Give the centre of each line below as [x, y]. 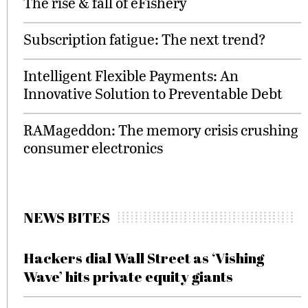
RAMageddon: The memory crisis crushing [161, 130]
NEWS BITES [67, 217]
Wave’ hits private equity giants [128, 276]
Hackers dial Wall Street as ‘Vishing [144, 258]
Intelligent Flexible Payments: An [131, 75]
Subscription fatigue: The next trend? [145, 39]
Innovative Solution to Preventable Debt [153, 93]
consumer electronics [93, 147]
